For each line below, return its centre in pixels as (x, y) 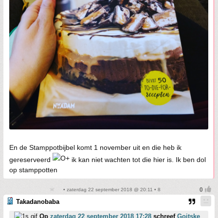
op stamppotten (33, 170)
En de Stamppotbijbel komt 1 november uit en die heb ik (95, 148)
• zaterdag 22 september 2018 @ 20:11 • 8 (111, 190)
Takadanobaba (38, 202)
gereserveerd (31, 160)
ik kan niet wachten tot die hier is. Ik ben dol (138, 160)
